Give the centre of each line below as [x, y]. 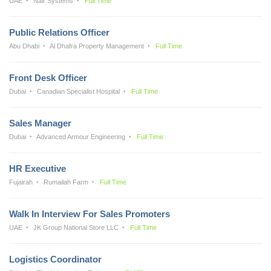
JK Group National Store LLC [76, 227]
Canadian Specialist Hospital [79, 91]
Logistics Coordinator [55, 259]
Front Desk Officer [48, 77]
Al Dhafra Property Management [97, 46]
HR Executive [38, 168]
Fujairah [21, 182]
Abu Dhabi [24, 46]
